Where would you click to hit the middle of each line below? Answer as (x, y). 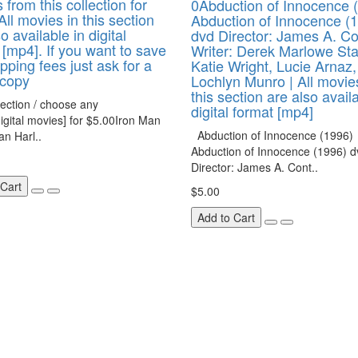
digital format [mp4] (252, 111)
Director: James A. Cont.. (255, 167)
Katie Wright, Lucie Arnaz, (274, 66)
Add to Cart (226, 217)
